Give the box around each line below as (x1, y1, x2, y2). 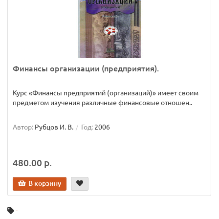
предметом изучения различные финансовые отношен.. (13, 99, 192, 107)
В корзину (28, 179, 61, 187)
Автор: (13, 123, 33, 131)
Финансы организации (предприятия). (13, 64, 159, 73)
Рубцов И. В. (35, 123, 73, 131)
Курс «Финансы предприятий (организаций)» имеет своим (13, 89, 198, 97)
